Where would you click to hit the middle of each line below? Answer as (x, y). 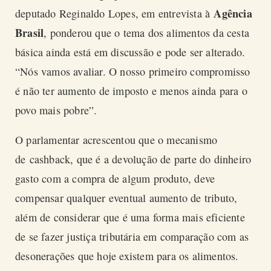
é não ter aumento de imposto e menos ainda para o (131, 90)
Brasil (30, 32)
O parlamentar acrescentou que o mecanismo (116, 140)
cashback (50, 159)
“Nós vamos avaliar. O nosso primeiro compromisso (133, 71)
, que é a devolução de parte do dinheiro (161, 159)
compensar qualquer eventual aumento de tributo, (126, 198)
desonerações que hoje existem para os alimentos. (131, 256)
